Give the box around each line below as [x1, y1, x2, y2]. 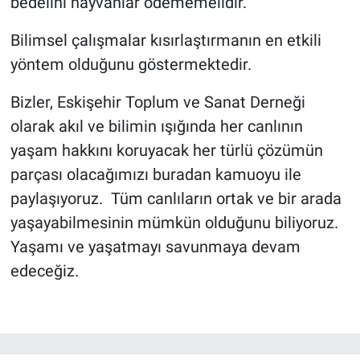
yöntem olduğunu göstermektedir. [10, 54, 252, 74]
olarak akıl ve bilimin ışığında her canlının [10, 116, 303, 136]
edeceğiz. [10, 260, 79, 280]
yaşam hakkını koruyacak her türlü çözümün [10, 140, 323, 160]
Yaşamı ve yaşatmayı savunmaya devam [10, 236, 301, 256]
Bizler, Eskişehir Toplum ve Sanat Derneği [10, 92, 305, 112]
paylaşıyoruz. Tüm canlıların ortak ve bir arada [10, 188, 342, 208]
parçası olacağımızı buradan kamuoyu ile [10, 164, 301, 184]
